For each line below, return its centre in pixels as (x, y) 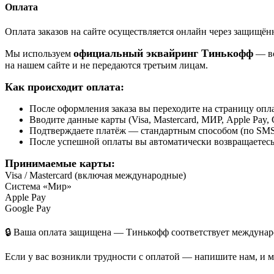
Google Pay (28, 208)
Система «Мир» (38, 186)
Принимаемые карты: (60, 163)
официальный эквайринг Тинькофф (163, 53)
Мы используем (39, 53)
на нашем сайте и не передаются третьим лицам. (106, 65)
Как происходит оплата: (65, 87)
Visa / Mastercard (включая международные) (95, 175)
